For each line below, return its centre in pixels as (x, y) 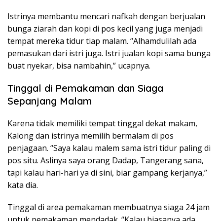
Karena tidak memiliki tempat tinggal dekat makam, (102, 123)
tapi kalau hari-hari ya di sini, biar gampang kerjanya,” (107, 172)
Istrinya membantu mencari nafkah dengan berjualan (106, 16)
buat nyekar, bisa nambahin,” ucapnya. (79, 65)
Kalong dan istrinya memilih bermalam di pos (91, 135)
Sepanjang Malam (50, 101)
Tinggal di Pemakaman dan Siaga (85, 88)
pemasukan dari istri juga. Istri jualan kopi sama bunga (109, 53)
